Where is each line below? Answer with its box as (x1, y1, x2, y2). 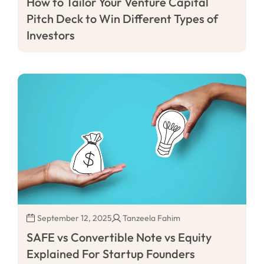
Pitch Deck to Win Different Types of (27, 11, 218, 27)
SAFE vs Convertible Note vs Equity (27, 229, 212, 245)
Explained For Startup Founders (27, 246, 195, 261)
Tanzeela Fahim (123, 212, 180, 223)
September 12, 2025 (37, 212, 112, 223)
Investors (27, 28, 75, 43)
